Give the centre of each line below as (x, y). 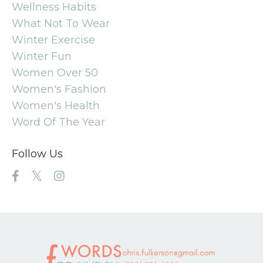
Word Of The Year (58, 122)
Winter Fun (42, 56)
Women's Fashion (59, 89)
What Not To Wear (61, 23)
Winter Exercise (53, 40)
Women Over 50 (55, 73)
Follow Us (37, 154)
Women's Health (56, 105)
